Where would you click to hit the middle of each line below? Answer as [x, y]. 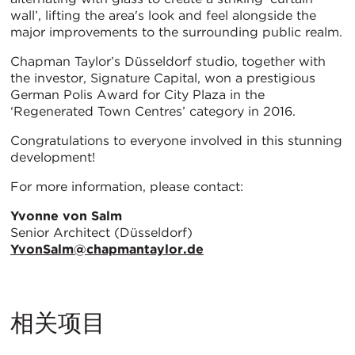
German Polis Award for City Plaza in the [137, 94]
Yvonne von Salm [66, 216]
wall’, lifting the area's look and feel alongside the [163, 15]
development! [53, 157]
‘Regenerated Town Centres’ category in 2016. [153, 111]
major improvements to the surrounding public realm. [176, 32]
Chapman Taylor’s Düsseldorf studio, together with [168, 61]
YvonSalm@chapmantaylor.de [107, 249]
